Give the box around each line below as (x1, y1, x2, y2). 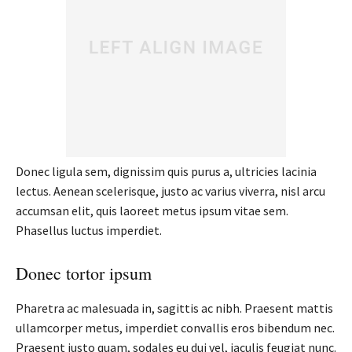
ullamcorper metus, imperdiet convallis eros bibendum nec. (16, 319, 335, 335)
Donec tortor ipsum (16, 261, 152, 284)
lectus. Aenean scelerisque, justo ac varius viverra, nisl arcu (16, 182, 325, 199)
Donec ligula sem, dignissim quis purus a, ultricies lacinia (16, 163, 317, 179)
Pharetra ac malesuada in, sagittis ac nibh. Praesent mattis (16, 299, 333, 316)
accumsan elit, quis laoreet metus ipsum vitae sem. (16, 202, 288, 218)
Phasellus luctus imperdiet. (16, 222, 162, 238)
